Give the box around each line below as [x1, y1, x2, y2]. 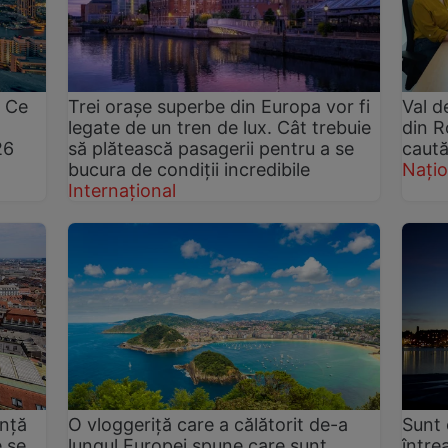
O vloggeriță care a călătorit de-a [68, 413, 349, 435]
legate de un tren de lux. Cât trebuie [68, 116, 372, 138]
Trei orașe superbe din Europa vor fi [68, 95, 371, 117]
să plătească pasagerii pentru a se [68, 137, 355, 159]
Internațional [68, 179, 177, 201]
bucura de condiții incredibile [68, 158, 311, 180]
